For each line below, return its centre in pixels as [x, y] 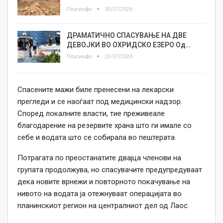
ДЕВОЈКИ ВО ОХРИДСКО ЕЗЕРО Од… [129, 45]
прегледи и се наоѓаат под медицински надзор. [100, 102]
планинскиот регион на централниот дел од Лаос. [103, 206]
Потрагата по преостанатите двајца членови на [99, 158]
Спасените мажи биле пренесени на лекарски [96, 90]
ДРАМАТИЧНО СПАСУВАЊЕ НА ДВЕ [127, 36]
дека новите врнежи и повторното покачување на [104, 182]
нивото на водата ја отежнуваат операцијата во [100, 194]
